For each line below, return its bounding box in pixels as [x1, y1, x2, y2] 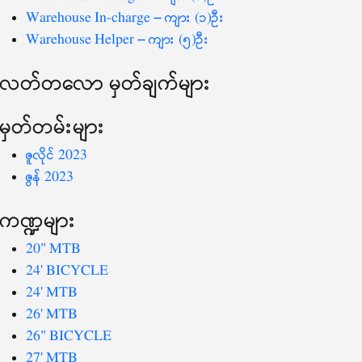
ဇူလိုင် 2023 [26, 145, 87, 165]
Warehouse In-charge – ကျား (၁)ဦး [26, 8, 225, 27]
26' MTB [26, 305, 78, 324]
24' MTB [26, 283, 78, 302]
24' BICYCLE [26, 261, 108, 280]
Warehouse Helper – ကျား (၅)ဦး [26, 30, 209, 49]
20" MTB [26, 239, 81, 259]
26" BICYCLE [26, 326, 112, 346]
